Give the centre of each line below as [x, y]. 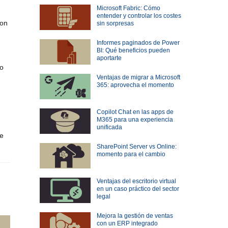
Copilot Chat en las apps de [135, 112]
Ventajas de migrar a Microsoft [138, 78]
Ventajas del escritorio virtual [136, 181]
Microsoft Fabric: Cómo [128, 8]
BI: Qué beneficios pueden [133, 51]
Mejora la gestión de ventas [135, 216]
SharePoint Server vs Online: [136, 147]
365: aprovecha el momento [135, 85]
